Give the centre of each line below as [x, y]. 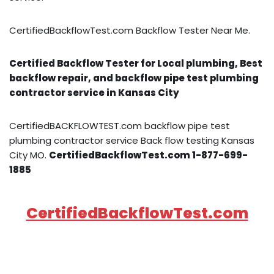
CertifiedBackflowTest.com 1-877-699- [148, 155]
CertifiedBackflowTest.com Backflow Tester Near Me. [130, 30]
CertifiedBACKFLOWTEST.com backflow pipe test [120, 125]
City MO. [29, 155]
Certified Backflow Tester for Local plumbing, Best [136, 63]
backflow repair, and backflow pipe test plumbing [134, 78]
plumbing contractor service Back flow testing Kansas [132, 140]
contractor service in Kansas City [94, 92]
